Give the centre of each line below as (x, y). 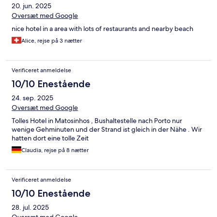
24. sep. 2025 (32, 98)
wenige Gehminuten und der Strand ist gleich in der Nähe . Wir (107, 129)
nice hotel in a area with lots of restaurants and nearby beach (102, 28)
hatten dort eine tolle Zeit (50, 138)
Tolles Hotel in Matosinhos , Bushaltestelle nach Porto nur (97, 120)
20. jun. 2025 (31, 6)
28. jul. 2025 (30, 207)
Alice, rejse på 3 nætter (52, 40)
